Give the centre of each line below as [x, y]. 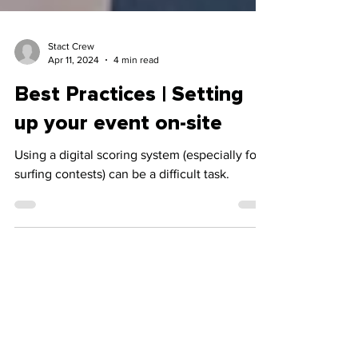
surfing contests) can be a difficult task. [122, 203]
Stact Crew [71, 75]
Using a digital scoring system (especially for [137, 184]
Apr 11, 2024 [74, 88]
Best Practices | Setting [129, 123]
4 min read [136, 88]
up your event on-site [118, 152]
